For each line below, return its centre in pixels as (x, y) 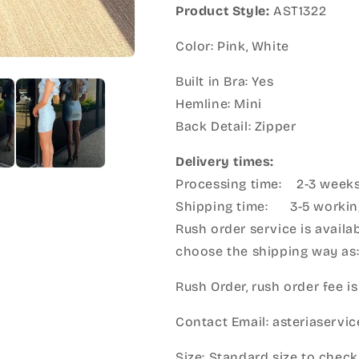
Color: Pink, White (232, 46)
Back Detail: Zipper (236, 127)
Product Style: (223, 11)
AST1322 (300, 11)
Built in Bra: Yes (225, 82)
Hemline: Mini (219, 104)
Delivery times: (225, 162)
